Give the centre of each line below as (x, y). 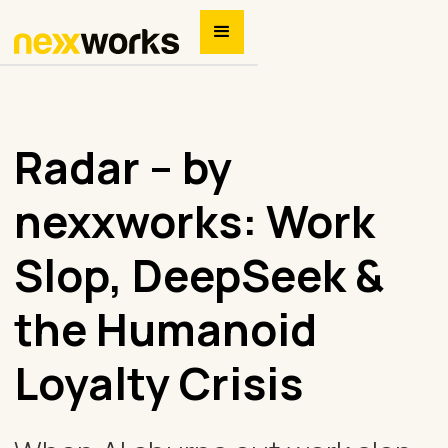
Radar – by (123, 167)
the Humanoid (165, 329)
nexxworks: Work (194, 221)
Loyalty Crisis (158, 383)
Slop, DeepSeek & (199, 275)
